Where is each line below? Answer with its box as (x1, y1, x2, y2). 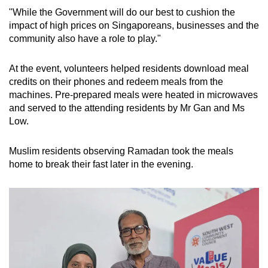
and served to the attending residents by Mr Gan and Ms (9, 103, 245, 114)
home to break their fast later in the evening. (9, 159, 193, 170)
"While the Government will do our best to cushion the (9, 7, 235, 18)
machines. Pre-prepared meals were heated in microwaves (9, 90, 258, 100)
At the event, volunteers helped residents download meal (9, 63, 249, 74)
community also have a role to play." (9, 33, 161, 44)
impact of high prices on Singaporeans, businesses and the (9, 20, 259, 31)
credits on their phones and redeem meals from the (9, 77, 223, 87)
